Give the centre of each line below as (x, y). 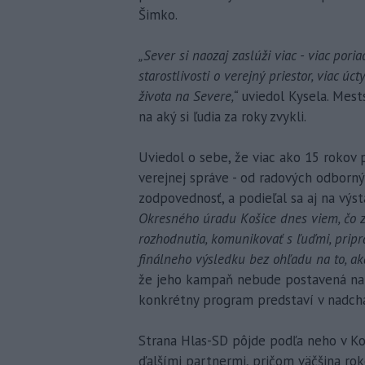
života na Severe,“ (188, 97)
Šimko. (158, 15)
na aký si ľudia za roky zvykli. (222, 117)
